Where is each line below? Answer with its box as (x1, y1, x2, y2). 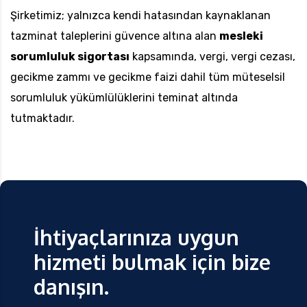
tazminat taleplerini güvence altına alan (10, 29, 219, 43)
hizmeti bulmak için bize (34, 249, 271, 275)
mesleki (219, 29, 263, 43)
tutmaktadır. (10, 112, 75, 125)
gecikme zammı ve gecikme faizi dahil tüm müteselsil (10, 71, 285, 84)
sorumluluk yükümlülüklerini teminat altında (10, 91, 238, 105)
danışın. (34, 273, 109, 300)
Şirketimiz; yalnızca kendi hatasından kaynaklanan (10, 9, 271, 23)
